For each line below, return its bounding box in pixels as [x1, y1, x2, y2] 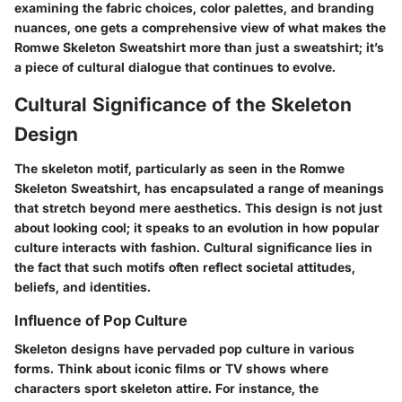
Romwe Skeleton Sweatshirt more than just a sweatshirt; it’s [14, 39, 384, 56]
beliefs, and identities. [14, 278, 151, 294]
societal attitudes [246, 258, 352, 275]
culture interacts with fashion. [14, 239, 204, 255]
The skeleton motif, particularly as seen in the [14, 160, 300, 176]
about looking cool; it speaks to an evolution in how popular [14, 219, 380, 235]
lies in [332, 239, 372, 255]
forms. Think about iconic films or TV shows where [14, 361, 328, 377]
